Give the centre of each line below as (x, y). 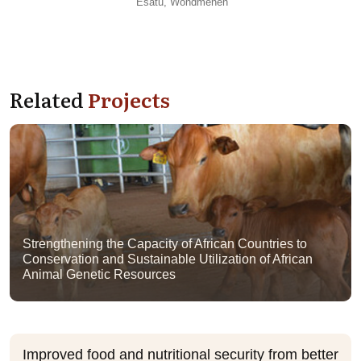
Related (49, 99)
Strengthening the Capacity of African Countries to (165, 243)
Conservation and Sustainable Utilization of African (168, 259)
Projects (129, 99)
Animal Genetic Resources (99, 274)
